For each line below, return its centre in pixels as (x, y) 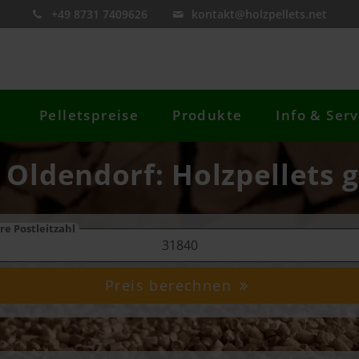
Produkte (208, 115)
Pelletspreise (89, 115)
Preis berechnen (171, 286)
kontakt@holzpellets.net (260, 14)
